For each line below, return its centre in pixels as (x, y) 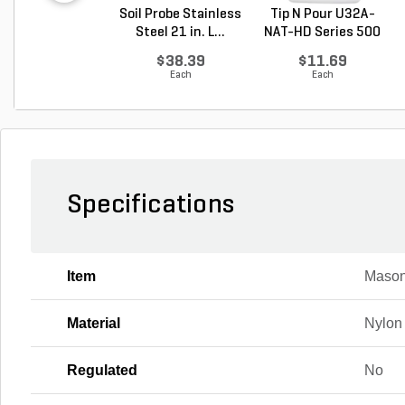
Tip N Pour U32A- (322, 14)
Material (94, 323)
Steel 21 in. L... (180, 33)
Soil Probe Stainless (180, 14)
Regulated (102, 370)
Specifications (151, 206)
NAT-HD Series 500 (322, 33)
